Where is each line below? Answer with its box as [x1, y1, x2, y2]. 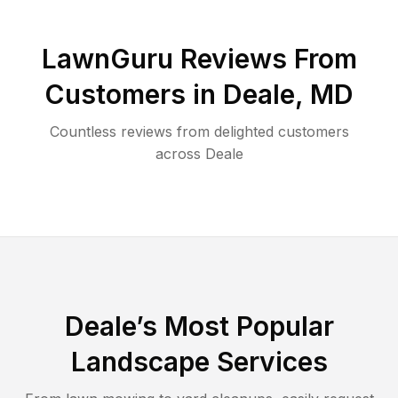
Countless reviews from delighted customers [49, 122, 349, 140]
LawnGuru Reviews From [41, 42, 357, 75]
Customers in [44, 77, 223, 110]
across [155, 144, 201, 163]
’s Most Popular [135, 309, 334, 342]
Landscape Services [70, 345, 328, 378]
